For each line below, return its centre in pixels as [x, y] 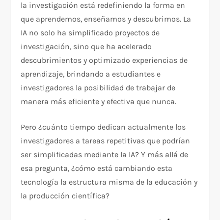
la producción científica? [65, 196]
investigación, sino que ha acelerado [86, 47]
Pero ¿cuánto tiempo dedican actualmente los [103, 127]
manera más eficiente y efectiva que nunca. [99, 102]
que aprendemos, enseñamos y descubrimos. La [106, 19]
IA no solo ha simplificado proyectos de [90, 33]
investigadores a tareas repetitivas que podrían [106, 141]
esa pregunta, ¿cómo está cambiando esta [97, 168]
